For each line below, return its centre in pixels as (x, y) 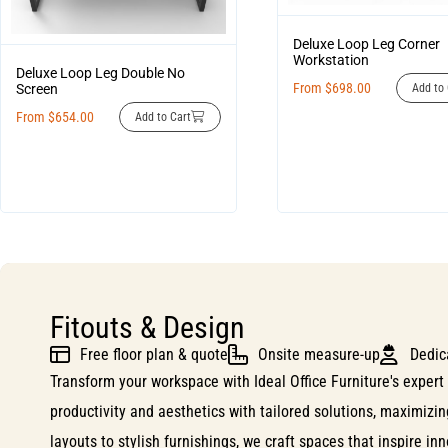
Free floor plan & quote (154, 355)
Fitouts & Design (147, 328)
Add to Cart (162, 116)
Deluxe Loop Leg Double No (100, 72)
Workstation (330, 59)
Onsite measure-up (319, 355)
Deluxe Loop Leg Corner (366, 43)
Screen (37, 88)
